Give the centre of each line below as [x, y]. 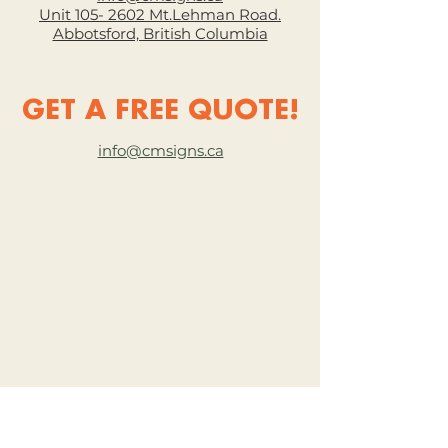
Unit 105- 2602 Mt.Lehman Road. [160, 14]
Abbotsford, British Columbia [160, 33]
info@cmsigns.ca [160, 150]
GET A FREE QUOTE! [160, 111]
